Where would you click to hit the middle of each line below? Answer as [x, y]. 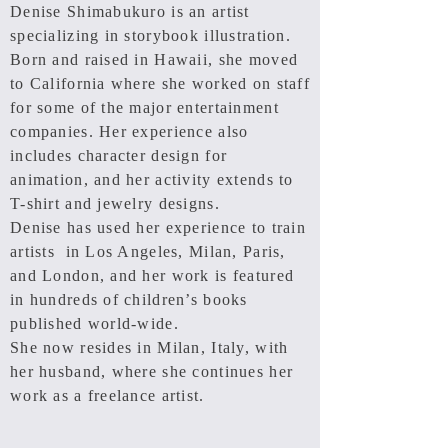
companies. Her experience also [129, 131]
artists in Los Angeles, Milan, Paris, [148, 251]
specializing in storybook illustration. [150, 35]
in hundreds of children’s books [129, 299]
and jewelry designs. [142, 203]
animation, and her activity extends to [152, 179]
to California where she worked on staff [160, 83]
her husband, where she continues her [152, 371]
